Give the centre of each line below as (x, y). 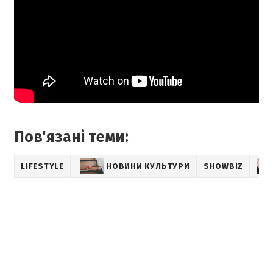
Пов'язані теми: (71, 137)
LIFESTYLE (43, 166)
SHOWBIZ (223, 166)
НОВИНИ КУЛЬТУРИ (148, 166)
